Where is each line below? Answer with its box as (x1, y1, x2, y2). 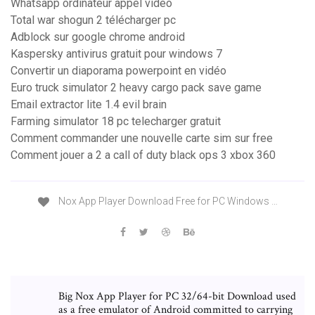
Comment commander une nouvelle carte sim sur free (11, 131, 273, 146)
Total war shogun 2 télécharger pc (11, 13, 176, 27)
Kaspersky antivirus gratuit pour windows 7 (11, 47, 222, 61)
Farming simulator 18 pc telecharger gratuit (11, 115, 221, 129)
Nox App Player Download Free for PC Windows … (56, 195, 278, 207)
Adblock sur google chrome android (11, 30, 185, 44)
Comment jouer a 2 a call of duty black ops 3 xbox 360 (11, 148, 276, 162)
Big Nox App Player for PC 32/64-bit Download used (58, 288, 296, 304)
